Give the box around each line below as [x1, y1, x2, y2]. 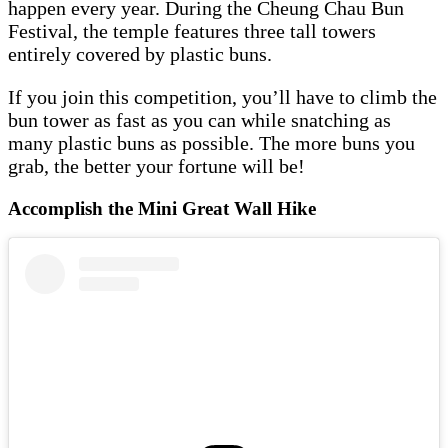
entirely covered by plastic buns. [8, 42, 277, 65]
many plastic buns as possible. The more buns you [8, 131, 415, 154]
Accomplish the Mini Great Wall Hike [8, 197, 326, 219]
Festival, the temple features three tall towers [8, 19, 376, 42]
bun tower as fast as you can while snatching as [8, 108, 391, 131]
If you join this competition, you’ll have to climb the [8, 85, 437, 108]
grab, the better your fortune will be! [8, 154, 325, 177]
